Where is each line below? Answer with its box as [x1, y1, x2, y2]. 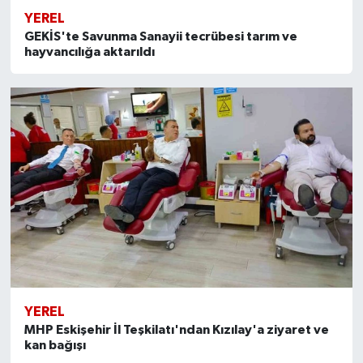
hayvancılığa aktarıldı [23, 45, 155, 58]
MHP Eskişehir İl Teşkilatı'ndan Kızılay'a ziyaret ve [23, 323, 329, 337]
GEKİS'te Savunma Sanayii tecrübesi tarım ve [23, 29, 297, 43]
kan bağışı [23, 339, 86, 352]
